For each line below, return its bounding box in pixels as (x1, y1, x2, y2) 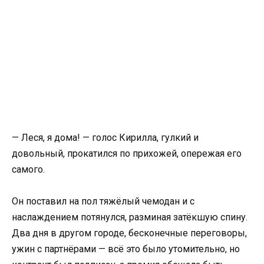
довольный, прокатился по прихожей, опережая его (12, 148, 242, 159)
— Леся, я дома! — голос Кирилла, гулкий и (12, 132, 199, 143)
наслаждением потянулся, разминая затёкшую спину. (12, 212, 247, 223)
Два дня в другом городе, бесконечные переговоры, (12, 227, 247, 239)
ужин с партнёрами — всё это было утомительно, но (12, 243, 240, 255)
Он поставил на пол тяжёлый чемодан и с (12, 196, 194, 207)
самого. (12, 164, 45, 175)
